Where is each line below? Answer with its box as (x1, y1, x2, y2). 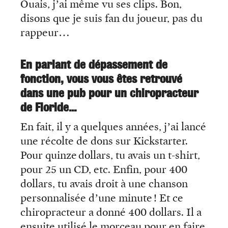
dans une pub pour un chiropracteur (20, 86, 198, 100)
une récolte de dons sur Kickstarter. (20, 134, 188, 148)
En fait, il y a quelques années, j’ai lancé (20, 120, 206, 134)
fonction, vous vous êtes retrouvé (20, 72, 182, 86)
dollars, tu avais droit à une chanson (20, 177, 188, 191)
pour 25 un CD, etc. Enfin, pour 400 (20, 163, 187, 177)
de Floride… (20, 100, 77, 115)
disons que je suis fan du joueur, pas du (20, 12, 203, 25)
